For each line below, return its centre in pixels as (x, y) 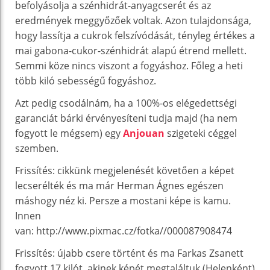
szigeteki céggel (201, 133)
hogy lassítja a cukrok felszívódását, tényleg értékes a (135, 35)
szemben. (37, 148)
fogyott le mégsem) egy (69, 133)
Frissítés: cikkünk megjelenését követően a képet (125, 170)
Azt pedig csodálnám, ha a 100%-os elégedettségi (126, 103)
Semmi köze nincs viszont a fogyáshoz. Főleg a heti (129, 65)
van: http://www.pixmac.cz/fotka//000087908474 (124, 231)
